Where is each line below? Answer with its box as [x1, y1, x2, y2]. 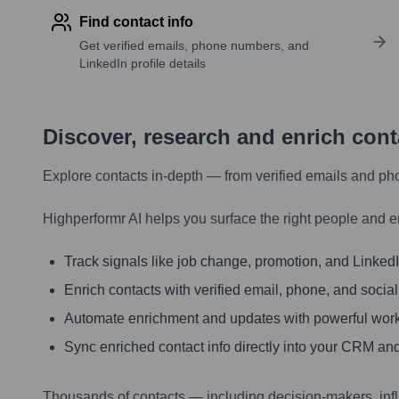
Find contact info [79, 14, 193, 30]
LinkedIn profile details [79, 56, 206, 71]
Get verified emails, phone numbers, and [79, 38, 309, 53]
